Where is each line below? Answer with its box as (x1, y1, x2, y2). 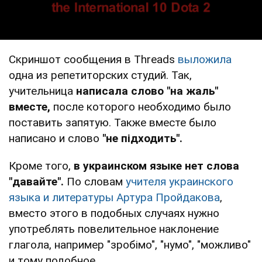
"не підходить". (102, 131, 182, 145)
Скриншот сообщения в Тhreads (9, 52, 178, 66)
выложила (178, 52, 232, 66)
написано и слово (9, 131, 102, 145)
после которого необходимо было (50, 99, 231, 113)
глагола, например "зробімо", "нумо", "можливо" (9, 237, 251, 251)
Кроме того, (9, 158, 74, 173)
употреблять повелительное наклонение (9, 222, 219, 236)
